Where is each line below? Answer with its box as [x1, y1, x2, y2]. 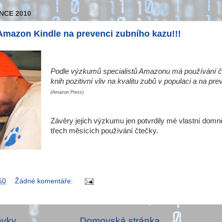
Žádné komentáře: [14, 177, 75, 185]
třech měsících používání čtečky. [51, 127, 158, 135]
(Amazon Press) [51, 90, 84, 95]
